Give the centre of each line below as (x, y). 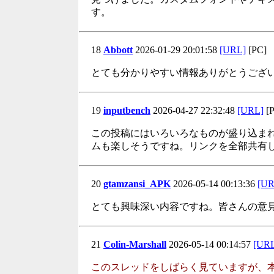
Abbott (118, 50)
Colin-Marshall (135, 244)
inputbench (127, 110)
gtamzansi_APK (137, 184)
